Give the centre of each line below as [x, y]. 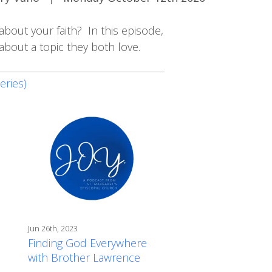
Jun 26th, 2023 [53, 228]
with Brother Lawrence [84, 257]
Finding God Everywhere [87, 243]
